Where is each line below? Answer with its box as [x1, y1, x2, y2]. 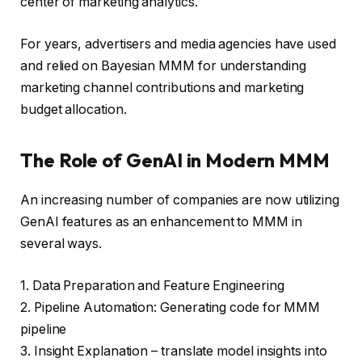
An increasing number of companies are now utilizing [20, 192, 339, 208]
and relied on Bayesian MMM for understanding [20, 57, 306, 74]
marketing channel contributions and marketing [20, 79, 305, 95]
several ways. [20, 235, 102, 251]
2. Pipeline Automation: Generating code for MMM [20, 299, 321, 315]
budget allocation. [20, 101, 127, 117]
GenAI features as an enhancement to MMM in [20, 213, 302, 229]
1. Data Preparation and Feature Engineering [20, 277, 284, 293]
